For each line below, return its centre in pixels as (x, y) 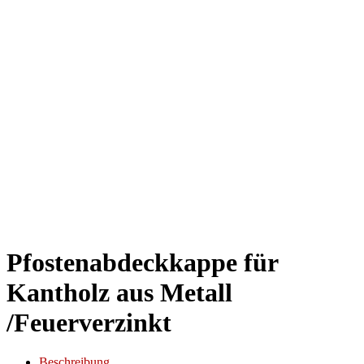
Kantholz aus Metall (119, 292)
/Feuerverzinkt (89, 322)
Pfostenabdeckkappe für (142, 262)
